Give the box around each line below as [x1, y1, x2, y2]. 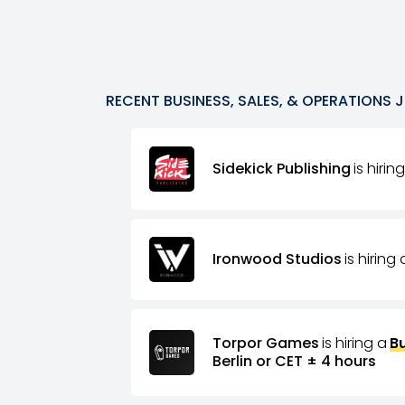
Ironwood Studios [212, 249, 342, 269]
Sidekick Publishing [212, 158, 351, 179]
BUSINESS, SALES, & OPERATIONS [164, 90, 391, 111]
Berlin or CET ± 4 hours [212, 351, 376, 372]
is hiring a [321, 333, 387, 353]
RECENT [106, 90, 160, 111]
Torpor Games [212, 333, 319, 353]
